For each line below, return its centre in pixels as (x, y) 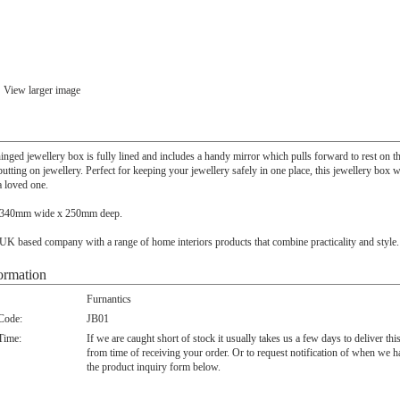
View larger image (42, 90)
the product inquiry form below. (154, 367)
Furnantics (109, 299)
